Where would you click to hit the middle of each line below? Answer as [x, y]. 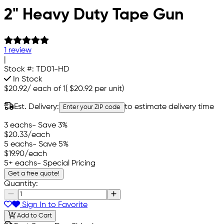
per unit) [108, 89]
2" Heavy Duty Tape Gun [94, 15]
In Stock [27, 79]
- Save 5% [50, 144]
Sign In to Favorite [54, 205]
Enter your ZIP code [92, 107]
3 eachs [18, 125]
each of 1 [49, 89]
